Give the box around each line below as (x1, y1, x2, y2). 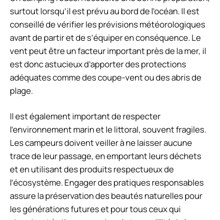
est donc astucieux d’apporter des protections (10, 58, 186, 70)
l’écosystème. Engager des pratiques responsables (10, 177, 204, 189)
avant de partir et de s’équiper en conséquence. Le (10, 31, 201, 43)
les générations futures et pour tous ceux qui (10, 203, 181, 215)
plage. (10, 84, 33, 96)
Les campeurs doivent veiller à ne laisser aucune (10, 137, 192, 149)
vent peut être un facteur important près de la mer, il (10, 45, 206, 56)
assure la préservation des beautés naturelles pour (10, 190, 202, 202)
